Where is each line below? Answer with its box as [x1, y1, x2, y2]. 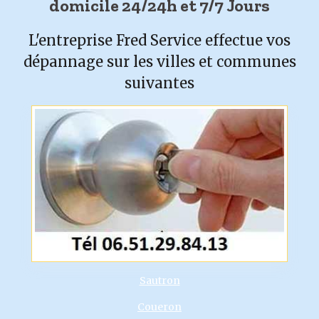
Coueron [137, 300, 182, 313]
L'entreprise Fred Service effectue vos [28, 31, 291, 49]
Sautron [139, 274, 180, 287]
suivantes [125, 74, 194, 92]
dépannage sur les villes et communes [23, 53, 296, 70]
